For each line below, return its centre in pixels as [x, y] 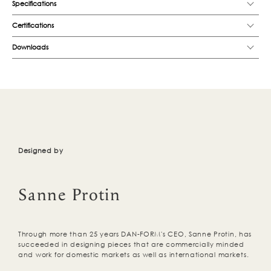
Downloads [30, 47]
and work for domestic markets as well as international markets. [134, 255]
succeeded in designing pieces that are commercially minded [131, 245]
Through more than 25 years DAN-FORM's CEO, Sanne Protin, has [135, 234]
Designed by [41, 151]
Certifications [33, 26]
